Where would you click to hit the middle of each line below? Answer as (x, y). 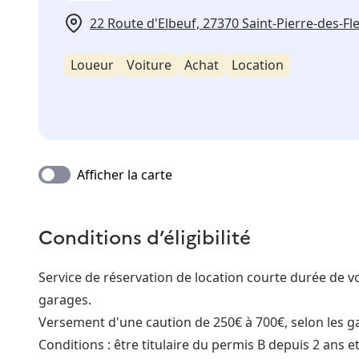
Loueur (92, 65)
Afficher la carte (125, 175)
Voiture (149, 65)
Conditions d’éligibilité (145, 236)
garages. (65, 300)
